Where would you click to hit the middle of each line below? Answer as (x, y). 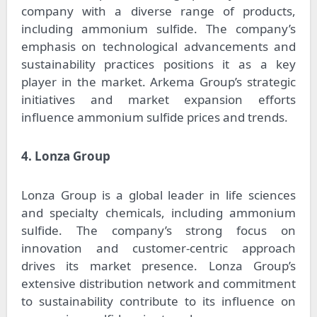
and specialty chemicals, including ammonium (158, 212)
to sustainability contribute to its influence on (158, 301)
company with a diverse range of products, (158, 11)
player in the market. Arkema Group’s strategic (158, 81)
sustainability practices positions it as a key (158, 64)
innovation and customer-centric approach (158, 248)
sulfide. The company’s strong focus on (158, 230)
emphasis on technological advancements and (158, 46)
